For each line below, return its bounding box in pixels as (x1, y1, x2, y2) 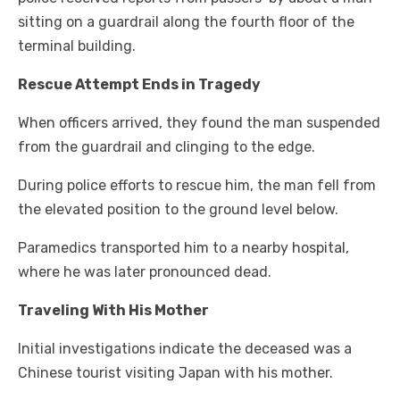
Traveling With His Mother (18, 302, 209, 320)
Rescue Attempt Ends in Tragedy (18, 76, 261, 94)
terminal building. (18, 37, 136, 55)
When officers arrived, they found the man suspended (18, 114, 380, 132)
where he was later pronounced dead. (18, 263, 271, 281)
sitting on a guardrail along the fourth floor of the (18, 13, 354, 31)
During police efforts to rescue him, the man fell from (18, 177, 376, 195)
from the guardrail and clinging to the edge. (18, 138, 315, 156)
